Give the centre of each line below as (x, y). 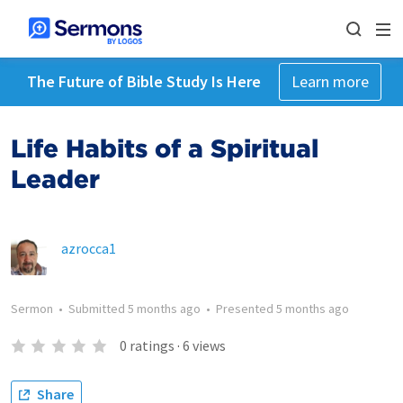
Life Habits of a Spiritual (165, 148)
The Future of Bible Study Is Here (143, 81)
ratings (152, 345)
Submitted (98, 309)
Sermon (32, 309)
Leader (55, 179)
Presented (246, 309)
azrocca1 (89, 248)
